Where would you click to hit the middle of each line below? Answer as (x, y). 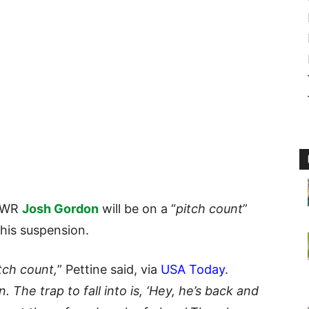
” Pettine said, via (109, 270)
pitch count (209, 209)
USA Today (193, 270)
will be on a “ (137, 209)
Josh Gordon (60, 209)
